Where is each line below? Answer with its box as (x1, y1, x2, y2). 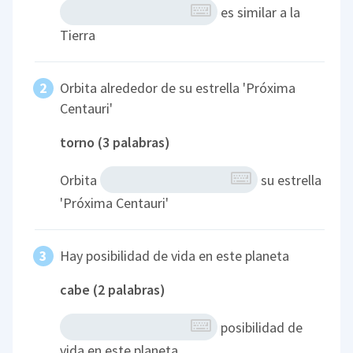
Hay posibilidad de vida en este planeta (60, 247, 290, 266)
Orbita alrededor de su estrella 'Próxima (60, 79, 296, 98)
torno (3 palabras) (60, 133, 171, 152)
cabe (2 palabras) (60, 281, 166, 299)
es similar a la (217, 2, 301, 21)
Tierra (60, 26, 96, 45)
